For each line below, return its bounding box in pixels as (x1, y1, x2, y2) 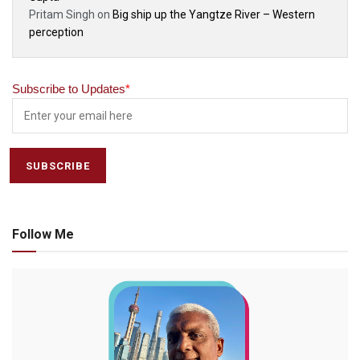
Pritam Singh (29, 8, 95, 21)
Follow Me (12, 227, 74, 242)
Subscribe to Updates (12, 82, 125, 96)
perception (29, 26, 84, 39)
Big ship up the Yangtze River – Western (112, 8, 315, 21)
